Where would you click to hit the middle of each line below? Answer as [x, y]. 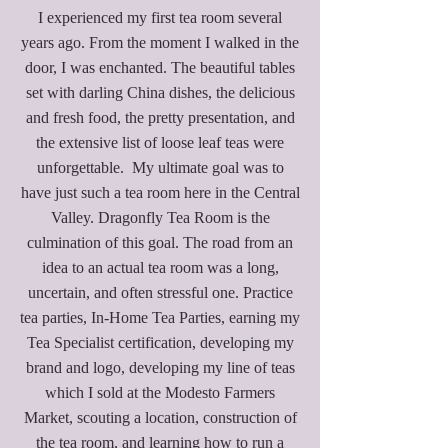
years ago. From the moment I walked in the [160, 43]
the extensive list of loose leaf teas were [160, 143]
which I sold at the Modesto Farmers [160, 393]
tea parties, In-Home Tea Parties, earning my [160, 318]
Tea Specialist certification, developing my [160, 343]
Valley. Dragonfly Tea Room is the [160, 218]
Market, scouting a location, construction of [160, 418]
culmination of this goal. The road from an [160, 243]
